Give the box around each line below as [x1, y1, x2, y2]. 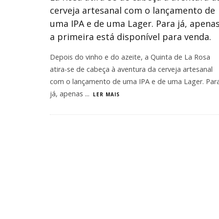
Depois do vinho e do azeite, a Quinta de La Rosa [50, 52, 210, 62]
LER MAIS [93, 91, 120, 98]
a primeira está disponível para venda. [50, 31, 211, 43]
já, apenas [50, 89, 85, 98]
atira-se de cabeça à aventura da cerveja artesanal [50, 65, 213, 74]
